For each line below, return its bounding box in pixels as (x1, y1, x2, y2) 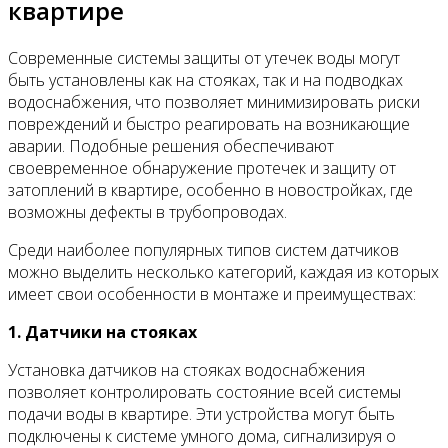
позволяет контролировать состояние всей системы (8, 381, 401, 403)
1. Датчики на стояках (8, 321, 197, 343)
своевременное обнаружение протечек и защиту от (8, 157, 396, 179)
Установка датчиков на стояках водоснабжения (8, 359, 365, 381)
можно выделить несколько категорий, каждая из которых (8, 261, 439, 283)
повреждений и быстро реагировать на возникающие (8, 113, 410, 135)
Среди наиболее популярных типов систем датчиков (8, 239, 399, 261)
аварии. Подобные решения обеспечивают (8, 135, 334, 157)
